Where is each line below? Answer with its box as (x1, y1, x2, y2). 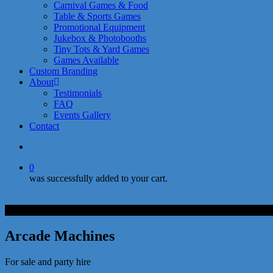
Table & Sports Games (54, 11, 141, 21)
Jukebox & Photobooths (54, 33, 146, 43)
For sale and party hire (5, 256, 91, 267)
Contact (29, 121, 59, 131)
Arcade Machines (5, 227, 115, 244)
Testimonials (54, 88, 102, 98)
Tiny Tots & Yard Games (54, 44, 149, 54)
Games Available (54, 55, 119, 65)
